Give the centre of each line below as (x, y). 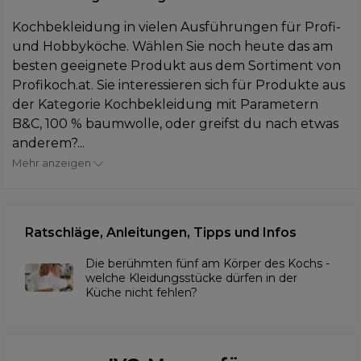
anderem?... (48, 143)
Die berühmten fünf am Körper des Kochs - (207, 263)
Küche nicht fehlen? (141, 292)
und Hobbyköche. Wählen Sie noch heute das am (172, 46)
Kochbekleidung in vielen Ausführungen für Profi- (176, 27)
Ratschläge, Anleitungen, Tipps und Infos (161, 232)
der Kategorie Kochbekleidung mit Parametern (165, 104)
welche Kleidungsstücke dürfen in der (191, 278)
